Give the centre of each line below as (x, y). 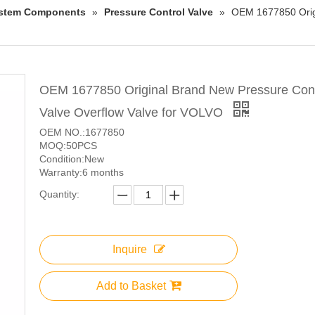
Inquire (129, 250)
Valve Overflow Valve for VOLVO (133, 113)
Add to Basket (131, 286)
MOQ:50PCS (68, 146)
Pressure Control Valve (159, 12)
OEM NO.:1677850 (82, 133)
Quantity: (59, 194)
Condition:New (72, 159)
